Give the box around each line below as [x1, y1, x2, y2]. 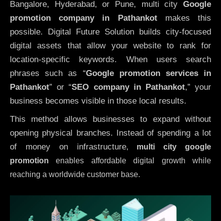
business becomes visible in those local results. [10, 96, 186, 106]
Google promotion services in [85, 69, 211, 78]
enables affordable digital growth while [49, 156, 211, 165]
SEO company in [72, 82, 146, 92]
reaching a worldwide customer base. [10, 170, 140, 179]
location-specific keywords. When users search [10, 55, 211, 65]
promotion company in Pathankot [10, 13, 157, 23]
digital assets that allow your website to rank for [10, 41, 211, 51]
